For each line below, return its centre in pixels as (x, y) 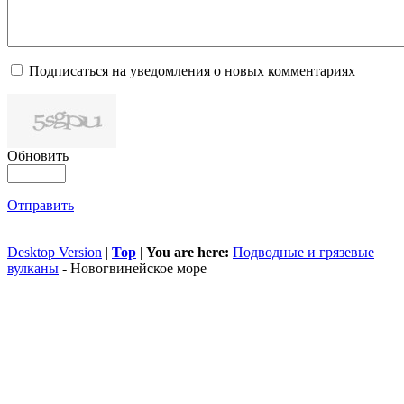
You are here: (188, 252)
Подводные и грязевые (303, 252)
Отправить (41, 206)
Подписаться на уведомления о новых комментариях (192, 71)
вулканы (33, 269)
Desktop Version (55, 252)
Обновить (38, 156)
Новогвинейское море (138, 269)
